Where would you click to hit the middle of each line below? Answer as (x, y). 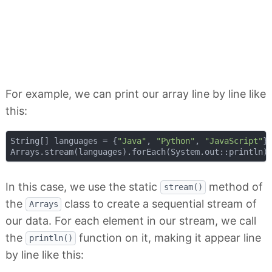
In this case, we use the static (83, 186)
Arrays (43, 204)
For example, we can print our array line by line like (136, 94)
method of (234, 186)
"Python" (175, 141)
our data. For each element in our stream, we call (131, 220)
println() (51, 238)
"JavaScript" (233, 141)
